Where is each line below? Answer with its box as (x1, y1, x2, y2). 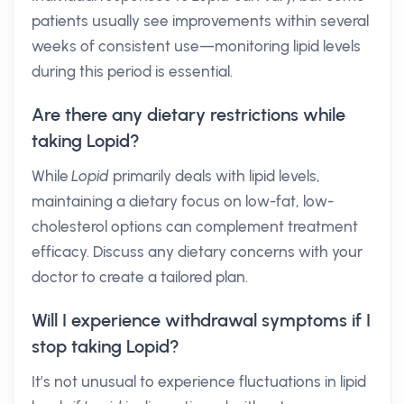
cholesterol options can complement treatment (32, 217, 358, 235)
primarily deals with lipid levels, (109, 167, 320, 185)
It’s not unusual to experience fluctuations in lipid (32, 372, 366, 390)
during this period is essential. (32, 62, 233, 80)
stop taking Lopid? (32, 335, 179, 357)
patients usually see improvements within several (32, 12, 369, 30)
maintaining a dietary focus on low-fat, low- (32, 192, 334, 210)
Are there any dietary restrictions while (32, 104, 345, 125)
